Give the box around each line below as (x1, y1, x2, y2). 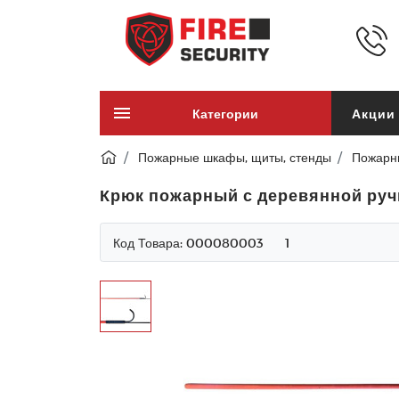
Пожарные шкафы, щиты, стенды (138, 150, 331, 165)
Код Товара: (113, 234, 186, 250)
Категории (191, 105, 258, 121)
